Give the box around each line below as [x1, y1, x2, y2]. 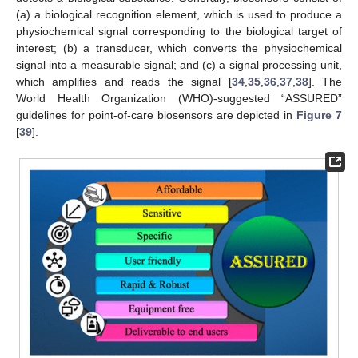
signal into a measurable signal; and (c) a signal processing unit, [16, 58, 342, 72]
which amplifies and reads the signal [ [16, 75, 232, 89]
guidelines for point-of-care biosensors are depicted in [16, 109, 297, 122]
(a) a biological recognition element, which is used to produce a [16, 8, 342, 22]
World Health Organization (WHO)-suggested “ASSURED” [16, 92, 342, 105]
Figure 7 [296, 109, 342, 122]
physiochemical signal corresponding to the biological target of [16, 25, 342, 38]
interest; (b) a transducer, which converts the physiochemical [16, 42, 342, 55]
